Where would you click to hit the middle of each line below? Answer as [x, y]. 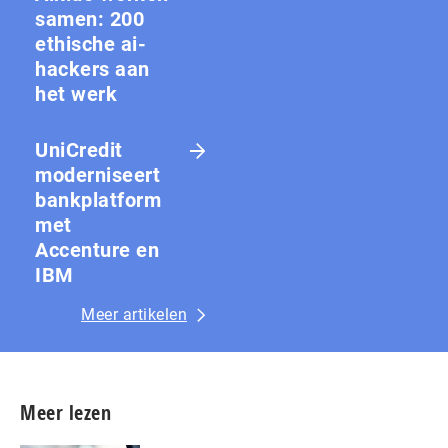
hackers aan [92, 69]
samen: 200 [89, 19]
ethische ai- [90, 44]
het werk [76, 94]
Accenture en [97, 250]
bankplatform [98, 200]
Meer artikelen [134, 315]
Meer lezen [65, 413]
